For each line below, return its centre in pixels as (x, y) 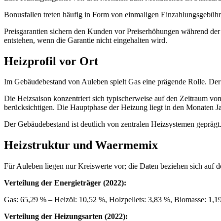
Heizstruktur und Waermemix (81, 145)
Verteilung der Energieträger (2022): (65, 183)
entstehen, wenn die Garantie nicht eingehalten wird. (86, 40)
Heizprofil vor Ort (51, 61)
